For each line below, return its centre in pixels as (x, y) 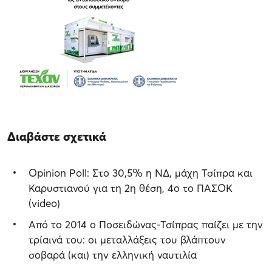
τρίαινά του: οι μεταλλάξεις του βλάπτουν (127, 240)
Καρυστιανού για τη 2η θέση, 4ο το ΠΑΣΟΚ (131, 188)
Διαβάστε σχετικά (57, 137)
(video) (44, 203)
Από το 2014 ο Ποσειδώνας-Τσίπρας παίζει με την (146, 225)
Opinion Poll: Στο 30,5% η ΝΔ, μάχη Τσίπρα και (141, 173)
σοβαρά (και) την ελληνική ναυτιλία (113, 255)
